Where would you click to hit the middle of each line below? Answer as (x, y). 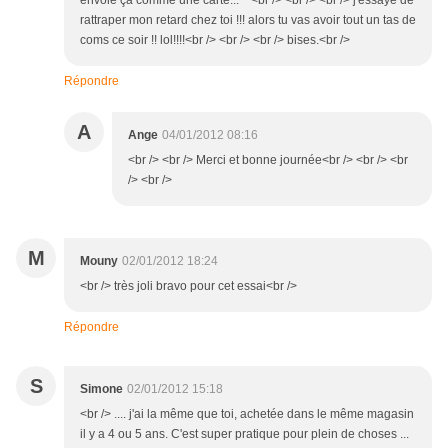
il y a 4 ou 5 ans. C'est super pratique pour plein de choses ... (244, 434)
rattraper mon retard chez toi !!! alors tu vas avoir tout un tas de (248, 20)
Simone (101, 389)
